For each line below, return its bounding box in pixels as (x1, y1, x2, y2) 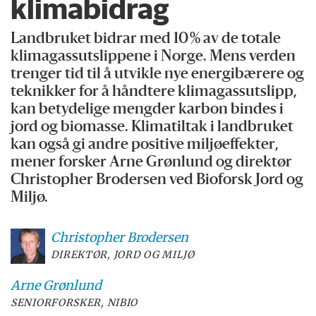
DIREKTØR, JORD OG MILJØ (50, 248, 195, 262)
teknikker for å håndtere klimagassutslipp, (11, 85, 298, 100)
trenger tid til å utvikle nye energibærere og (11, 67, 305, 83)
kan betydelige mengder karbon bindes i (11, 102, 284, 118)
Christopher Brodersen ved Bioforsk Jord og (11, 173, 304, 188)
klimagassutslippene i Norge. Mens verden (11, 49, 296, 65)
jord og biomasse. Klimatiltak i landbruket (11, 120, 294, 135)
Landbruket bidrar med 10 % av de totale (11, 32, 281, 47)
